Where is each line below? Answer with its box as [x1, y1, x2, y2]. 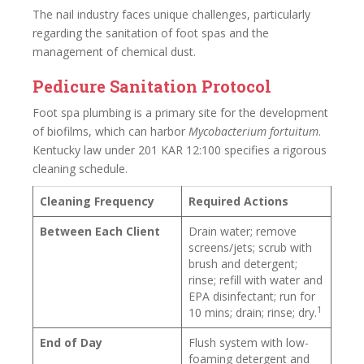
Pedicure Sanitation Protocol [32, 76, 271, 97]
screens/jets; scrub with [188, 240, 312, 255]
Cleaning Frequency [40, 193, 154, 209]
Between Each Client [40, 223, 160, 239]
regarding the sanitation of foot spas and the [32, 25, 269, 41]
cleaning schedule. [32, 161, 128, 176]
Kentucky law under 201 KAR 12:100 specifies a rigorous [32, 142, 327, 158]
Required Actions [188, 193, 288, 209]
